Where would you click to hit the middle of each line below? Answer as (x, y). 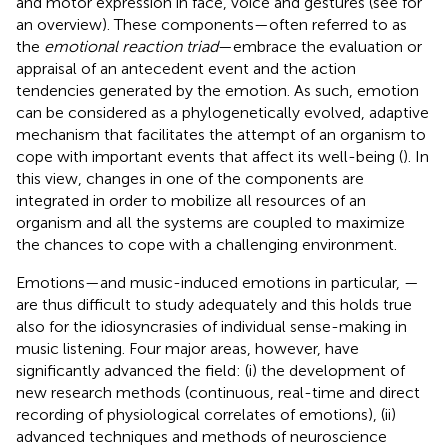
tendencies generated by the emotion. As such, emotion (217, 90)
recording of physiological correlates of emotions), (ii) (206, 414)
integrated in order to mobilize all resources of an (191, 200)
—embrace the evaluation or (320, 46)
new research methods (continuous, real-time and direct (218, 392)
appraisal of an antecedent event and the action (186, 68)
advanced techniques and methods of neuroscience (201, 436)
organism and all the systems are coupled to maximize (210, 222)
